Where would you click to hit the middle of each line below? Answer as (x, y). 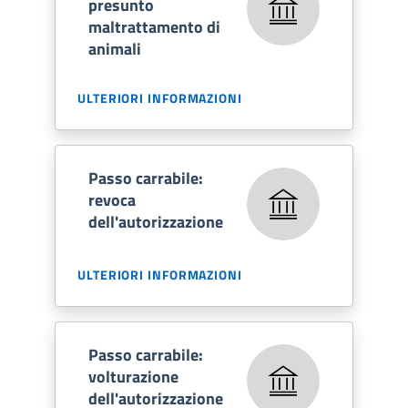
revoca (112, 199)
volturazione (133, 376)
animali (115, 48)
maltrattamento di (154, 26)
